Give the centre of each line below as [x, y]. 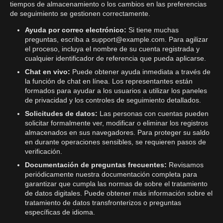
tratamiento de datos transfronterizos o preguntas [103, 203]
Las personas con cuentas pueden [154, 113]
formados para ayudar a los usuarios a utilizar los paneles [116, 91]
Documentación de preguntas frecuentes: [97, 165]
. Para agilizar [186, 39]
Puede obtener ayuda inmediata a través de [141, 72]
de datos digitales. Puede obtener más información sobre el [119, 193]
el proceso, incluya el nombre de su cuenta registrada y [112, 49]
